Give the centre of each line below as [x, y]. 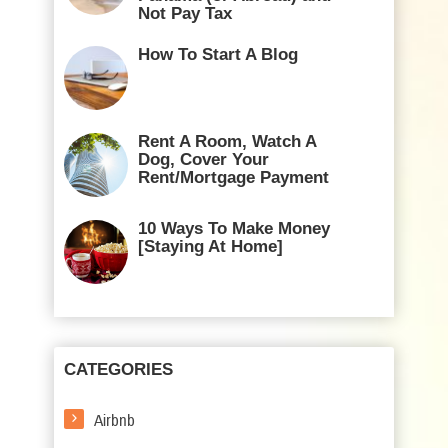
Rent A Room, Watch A [227, 141]
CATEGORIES [118, 369]
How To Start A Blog [218, 54]
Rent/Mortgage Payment [233, 177]
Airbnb [114, 420]
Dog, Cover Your [203, 159]
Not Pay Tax [185, 13]
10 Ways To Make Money [234, 228]
